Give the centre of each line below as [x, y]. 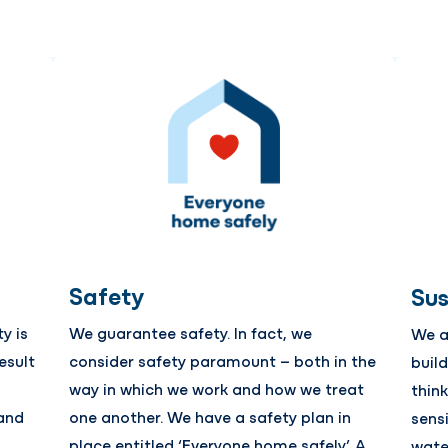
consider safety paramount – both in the [223, 360]
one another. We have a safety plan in [210, 416]
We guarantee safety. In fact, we [191, 332]
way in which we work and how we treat [217, 388]
